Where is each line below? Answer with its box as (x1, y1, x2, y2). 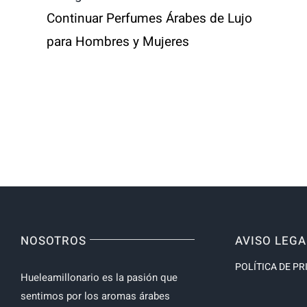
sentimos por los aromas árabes (20, 288, 170, 304)
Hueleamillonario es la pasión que (20, 270, 177, 286)
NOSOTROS (20, 232, 86, 250)
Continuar (47, 9, 103, 29)
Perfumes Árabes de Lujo (103, 9, 252, 29)
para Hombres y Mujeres (47, 32, 189, 52)
